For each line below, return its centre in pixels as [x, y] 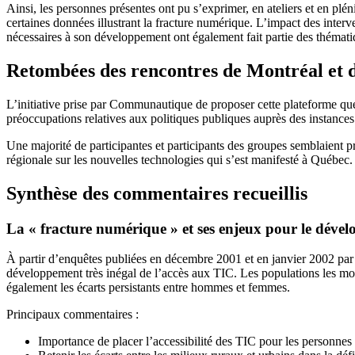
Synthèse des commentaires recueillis [157, 193]
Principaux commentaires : [73, 315]
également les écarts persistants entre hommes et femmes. [148, 288]
